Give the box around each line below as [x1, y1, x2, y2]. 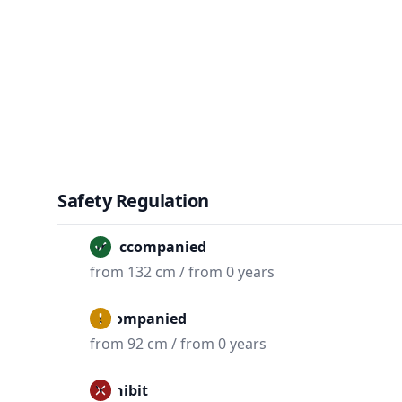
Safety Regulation [57, 188, 209, 213]
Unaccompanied [90, 237, 206, 257]
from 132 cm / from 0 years [90, 262, 275, 282]
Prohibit [90, 380, 148, 400]
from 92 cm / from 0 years [90, 334, 267, 354]
